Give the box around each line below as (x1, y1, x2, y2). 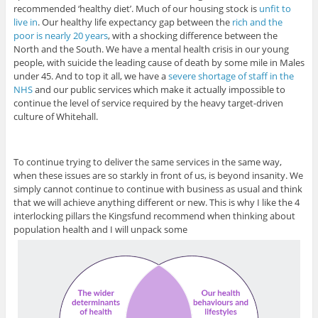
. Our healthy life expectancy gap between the (37, 16, 232, 29)
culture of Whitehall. (13, 110, 98, 124)
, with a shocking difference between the (107, 29, 278, 43)
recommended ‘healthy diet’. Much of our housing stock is (13, 2, 259, 16)
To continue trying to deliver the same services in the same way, (13, 155, 282, 169)
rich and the (231, 16, 283, 29)
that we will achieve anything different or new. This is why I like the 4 (13, 196, 300, 209)
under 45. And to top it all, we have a (13, 70, 168, 83)
